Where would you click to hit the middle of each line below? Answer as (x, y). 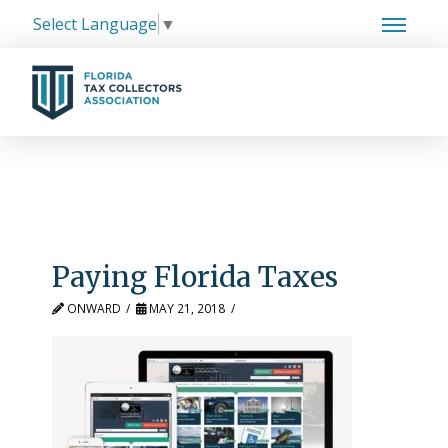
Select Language (95, 24)
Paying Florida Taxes (194, 277)
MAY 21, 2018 (186, 308)
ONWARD (92, 308)
